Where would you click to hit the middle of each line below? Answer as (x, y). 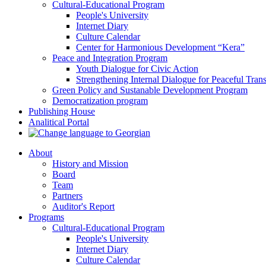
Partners (67, 195)
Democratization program (100, 100)
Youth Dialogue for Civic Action (137, 68)
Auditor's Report (83, 206)
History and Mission (90, 163)
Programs (46, 217)
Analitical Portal (59, 122)
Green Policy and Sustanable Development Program (150, 90)
